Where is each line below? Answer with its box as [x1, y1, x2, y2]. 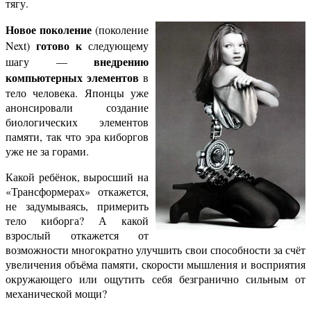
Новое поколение [6, 22, 92, 38]
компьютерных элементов [6, 69, 139, 86]
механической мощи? [6, 286, 107, 301]
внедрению [94, 53, 149, 70]
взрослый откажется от [6, 228, 149, 243]
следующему [82, 38, 149, 53]
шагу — [6, 54, 94, 69]
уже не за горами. [6, 144, 89, 159]
